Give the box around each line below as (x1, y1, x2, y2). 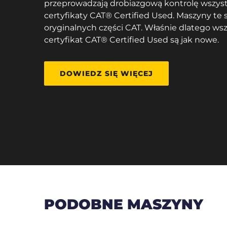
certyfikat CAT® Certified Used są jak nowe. (44, 34, 219, 45)
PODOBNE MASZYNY (44, 196, 203, 213)
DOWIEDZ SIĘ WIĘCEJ (60, 68, 153, 78)
